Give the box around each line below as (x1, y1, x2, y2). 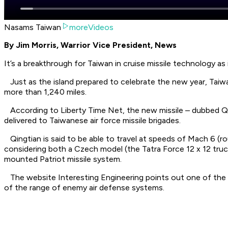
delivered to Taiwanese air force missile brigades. (4, 116, 185, 126)
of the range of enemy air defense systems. (4, 183, 166, 193)
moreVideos (69, 22, 113, 33)
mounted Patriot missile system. (4, 154, 128, 164)
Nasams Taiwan (4, 22, 61, 33)
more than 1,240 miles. (4, 87, 91, 97)
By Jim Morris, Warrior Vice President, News (4, 40, 179, 50)
